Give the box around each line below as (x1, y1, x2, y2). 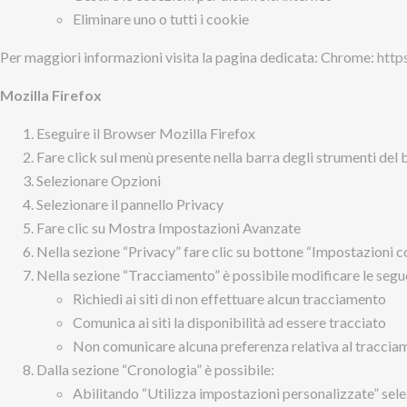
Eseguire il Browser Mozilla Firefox (36, 124, 255, 142)
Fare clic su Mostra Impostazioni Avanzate (36, 219, 301, 236)
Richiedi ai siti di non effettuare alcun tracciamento (73, 290, 386, 307)
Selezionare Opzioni (36, 172, 161, 189)
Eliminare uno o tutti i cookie (73, 10, 249, 27)
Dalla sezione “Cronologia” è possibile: (36, 361, 274, 378)
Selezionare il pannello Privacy (36, 195, 223, 213)
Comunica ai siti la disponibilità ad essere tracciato (73, 313, 386, 331)
